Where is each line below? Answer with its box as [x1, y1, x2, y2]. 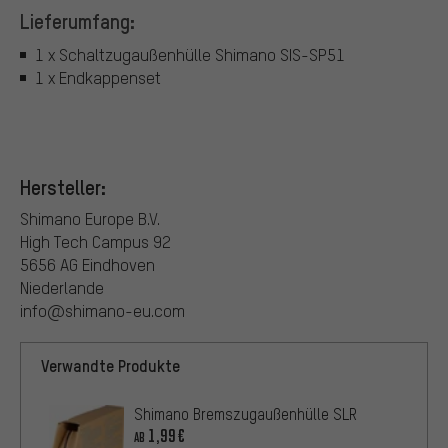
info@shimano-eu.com [20, 299, 185, 321]
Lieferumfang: [20, 7, 135, 34]
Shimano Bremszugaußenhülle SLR [134, 403, 357, 424]
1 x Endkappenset [35, 67, 161, 89]
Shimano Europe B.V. [20, 207, 160, 229]
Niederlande [20, 276, 104, 298]
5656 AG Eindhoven [20, 253, 155, 275]
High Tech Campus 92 [20, 230, 171, 252]
